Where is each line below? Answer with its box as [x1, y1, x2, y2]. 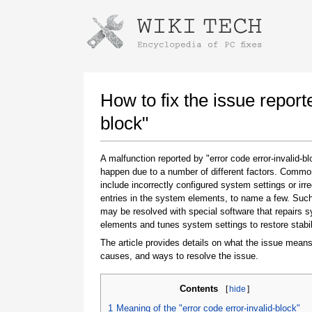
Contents [180, 283, 218, 294]
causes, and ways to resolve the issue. [100, 250, 258, 261]
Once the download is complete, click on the [109, 224, 275, 234]
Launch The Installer [137, 57, 246, 69]
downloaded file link [154, 237, 230, 247]
